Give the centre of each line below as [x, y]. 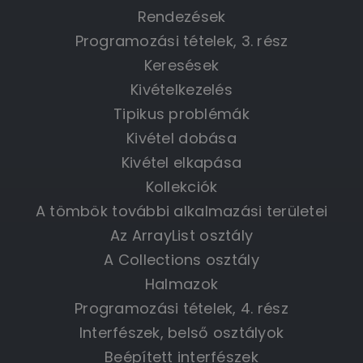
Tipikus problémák [181, 113]
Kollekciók [181, 186]
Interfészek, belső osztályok [181, 332]
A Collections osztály [181, 259]
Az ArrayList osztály [181, 235]
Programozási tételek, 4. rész [181, 308]
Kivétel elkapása [181, 162]
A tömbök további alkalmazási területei [181, 211]
